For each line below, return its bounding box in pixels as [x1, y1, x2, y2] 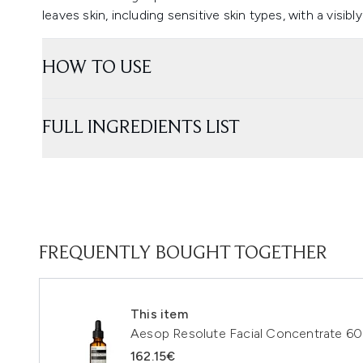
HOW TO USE [42, 58, 152, 78]
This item [130, 306, 188, 322]
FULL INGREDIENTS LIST [42, 118, 240, 138]
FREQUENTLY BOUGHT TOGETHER [39, 244, 327, 263]
